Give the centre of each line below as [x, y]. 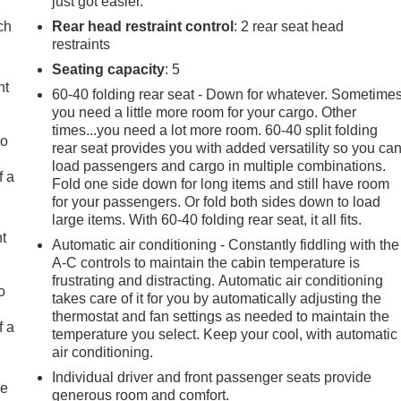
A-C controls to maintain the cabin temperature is [206, 262]
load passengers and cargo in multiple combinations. [219, 166]
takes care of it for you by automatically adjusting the [217, 298]
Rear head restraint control [143, 26]
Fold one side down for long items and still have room [221, 183]
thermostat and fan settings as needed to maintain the [221, 316]
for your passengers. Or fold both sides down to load [217, 201]
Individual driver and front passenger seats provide [212, 377]
